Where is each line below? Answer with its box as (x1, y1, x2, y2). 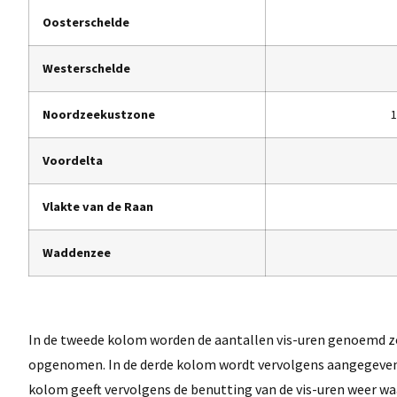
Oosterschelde (43, 14, 129, 31)
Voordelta (43, 152, 103, 169)
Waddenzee (43, 245, 111, 261)
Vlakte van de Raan (43, 198, 153, 215)
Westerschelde (43, 60, 130, 77)
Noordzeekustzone (43, 106, 155, 123)
